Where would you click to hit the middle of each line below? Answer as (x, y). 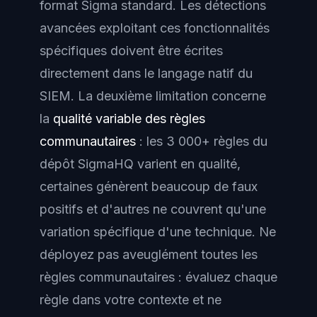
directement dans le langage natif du (146, 73)
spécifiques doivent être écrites (131, 50)
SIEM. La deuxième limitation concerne (153, 96)
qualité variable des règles (129, 118)
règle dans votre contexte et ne (131, 299)
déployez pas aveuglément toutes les (149, 254)
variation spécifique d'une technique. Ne (158, 231)
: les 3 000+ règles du (202, 141)
